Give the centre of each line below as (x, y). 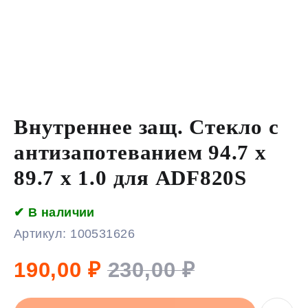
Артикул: (42, 234)
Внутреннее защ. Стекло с (146, 127)
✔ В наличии (54, 212)
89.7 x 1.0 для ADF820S (131, 178)
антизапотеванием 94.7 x (140, 152)
